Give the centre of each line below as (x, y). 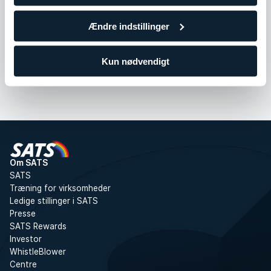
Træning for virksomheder (60, 188)
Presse (23, 214)
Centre (23, 264)
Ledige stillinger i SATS (54, 201)
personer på (223, 53)
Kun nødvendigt (135, 61)
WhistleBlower (38, 252)
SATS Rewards (38, 226)
